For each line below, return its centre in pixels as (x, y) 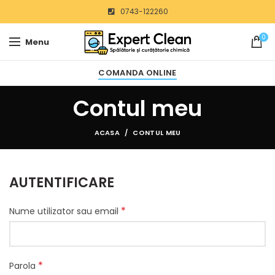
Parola (24, 266)
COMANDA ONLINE (137, 73)
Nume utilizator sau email (65, 211)
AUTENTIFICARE (62, 183)
